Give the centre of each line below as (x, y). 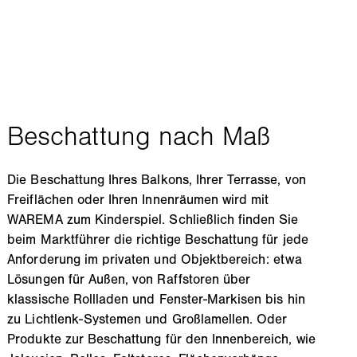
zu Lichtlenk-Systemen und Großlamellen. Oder (147, 318)
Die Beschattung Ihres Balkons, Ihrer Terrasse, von (157, 179)
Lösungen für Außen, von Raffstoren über (129, 279)
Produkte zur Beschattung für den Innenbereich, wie (161, 338)
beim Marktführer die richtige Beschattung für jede (158, 239)
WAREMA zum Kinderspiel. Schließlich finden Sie (153, 219)
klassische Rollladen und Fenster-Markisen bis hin (156, 298)
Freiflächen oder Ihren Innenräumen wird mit (138, 199)
